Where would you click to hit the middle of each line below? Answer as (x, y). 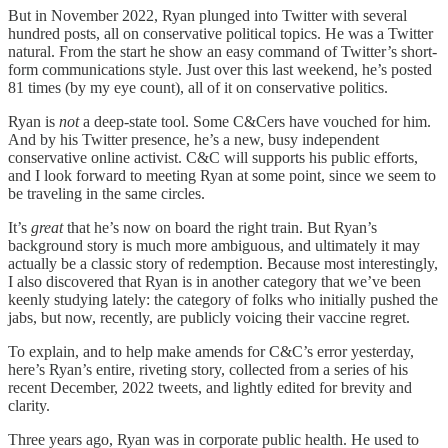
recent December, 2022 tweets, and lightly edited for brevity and (210, 388)
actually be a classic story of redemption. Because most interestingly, (223, 264)
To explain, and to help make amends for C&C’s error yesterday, (211, 352)
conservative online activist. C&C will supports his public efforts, (213, 158)
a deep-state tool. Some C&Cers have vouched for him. (255, 122)
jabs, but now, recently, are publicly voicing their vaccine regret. (209, 318)
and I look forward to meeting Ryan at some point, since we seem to (222, 176)
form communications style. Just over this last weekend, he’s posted (220, 70)
